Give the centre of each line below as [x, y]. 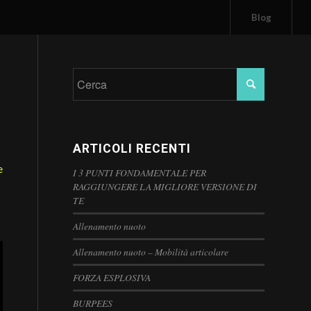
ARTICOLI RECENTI [132, 149]
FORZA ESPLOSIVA [112, 277]
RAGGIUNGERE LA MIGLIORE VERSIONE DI [165, 186]
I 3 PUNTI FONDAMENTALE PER [140, 173]
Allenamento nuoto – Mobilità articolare [151, 252]
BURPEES [93, 303]
